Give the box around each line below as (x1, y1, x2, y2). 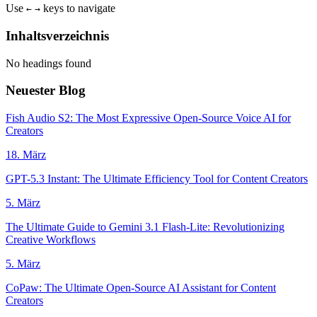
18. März (6, 148, 46, 161)
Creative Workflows (6, 233, 96, 246)
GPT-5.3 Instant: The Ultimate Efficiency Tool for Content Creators (6, 172, 308, 185)
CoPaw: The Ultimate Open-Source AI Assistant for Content (6, 281, 276, 294)
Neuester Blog (6, 83, 86, 98)
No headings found (6, 57, 91, 69)
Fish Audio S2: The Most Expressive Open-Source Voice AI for (6, 111, 291, 124)
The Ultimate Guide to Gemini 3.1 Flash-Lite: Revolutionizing (6, 220, 284, 233)
